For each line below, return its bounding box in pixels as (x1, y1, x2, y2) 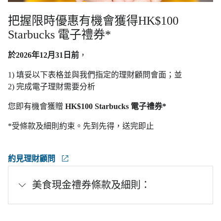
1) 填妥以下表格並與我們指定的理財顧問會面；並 (8, 70, 182, 79)
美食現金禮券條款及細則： (32, 179, 150, 190)
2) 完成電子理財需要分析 (8, 82, 95, 91)
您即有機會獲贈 (8, 102, 65, 110)
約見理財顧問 (8, 154, 57, 163)
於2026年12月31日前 (8, 50, 79, 59)
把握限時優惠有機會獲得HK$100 (8, 14, 179, 27)
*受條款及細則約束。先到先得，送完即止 (8, 121, 154, 130)
